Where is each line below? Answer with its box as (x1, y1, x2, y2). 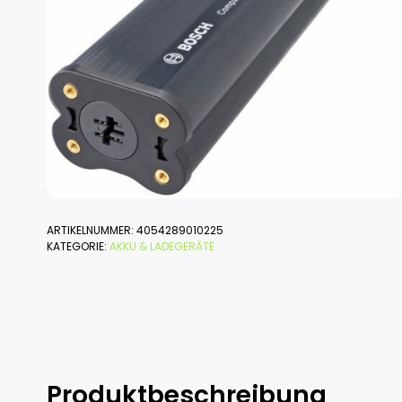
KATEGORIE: (47, 238, 109, 254)
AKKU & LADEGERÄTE (109, 238, 214, 254)
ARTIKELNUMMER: (47, 222, 136, 238)
